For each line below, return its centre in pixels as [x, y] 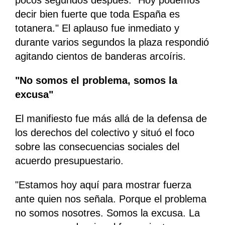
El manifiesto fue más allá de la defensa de [111, 119]
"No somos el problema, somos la [96, 81]
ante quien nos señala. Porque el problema [111, 199]
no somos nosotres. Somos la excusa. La [107, 213]
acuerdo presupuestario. [69, 161]
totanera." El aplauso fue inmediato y [97, 28]
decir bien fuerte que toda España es [97, 14]
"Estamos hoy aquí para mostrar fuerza [103, 185]
